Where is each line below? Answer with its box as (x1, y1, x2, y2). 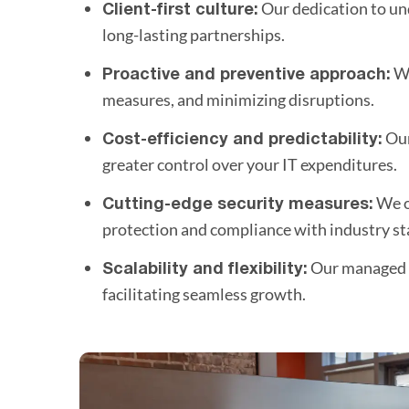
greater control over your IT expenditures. (102, 153, 397, 174)
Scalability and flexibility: (102, 261, 308, 278)
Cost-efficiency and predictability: (102, 131, 383, 148)
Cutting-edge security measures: (102, 196, 373, 213)
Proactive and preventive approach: (102, 67, 391, 83)
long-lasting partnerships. (102, 24, 285, 45)
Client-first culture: (102, 2, 258, 18)
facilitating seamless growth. (102, 283, 306, 304)
